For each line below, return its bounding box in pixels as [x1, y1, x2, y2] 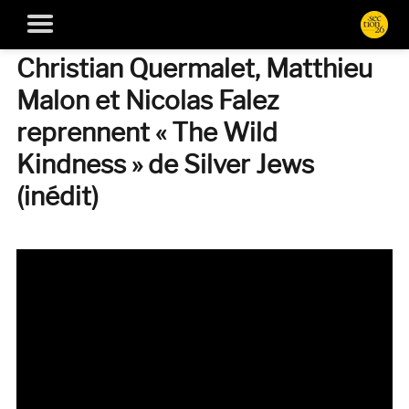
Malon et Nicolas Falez [16, 84, 279, 116]
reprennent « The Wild [16, 116, 278, 148]
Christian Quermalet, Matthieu [16, 52, 372, 84]
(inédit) [16, 180, 99, 212]
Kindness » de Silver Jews [16, 148, 314, 180]
